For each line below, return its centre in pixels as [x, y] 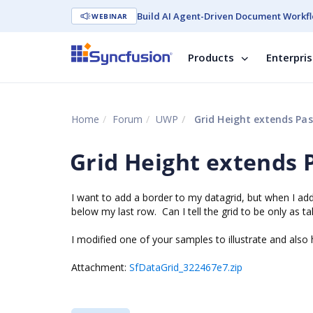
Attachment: [100, 267]
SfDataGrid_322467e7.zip [186, 267]
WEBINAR [110, 16]
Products [211, 57]
